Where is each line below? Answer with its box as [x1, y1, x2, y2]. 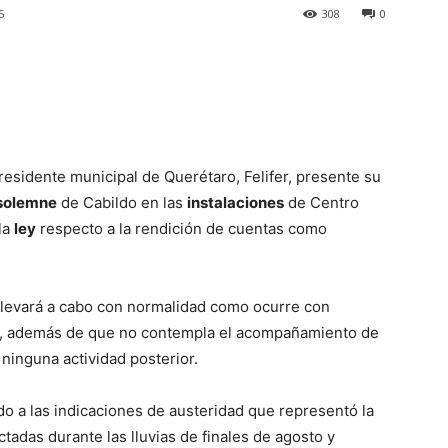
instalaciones [187, 193, 284, 213]
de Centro [284, 193, 359, 213]
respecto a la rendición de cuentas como [36, 219, 327, 239]
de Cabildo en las [57, 193, 187, 213]
